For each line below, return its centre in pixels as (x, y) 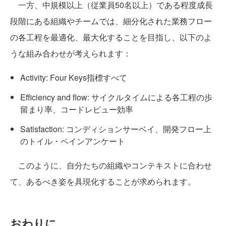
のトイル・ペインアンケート (73, 141)
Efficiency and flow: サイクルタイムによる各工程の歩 (116, 97)
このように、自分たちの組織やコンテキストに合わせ (111, 165)
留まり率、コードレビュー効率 (77, 109)
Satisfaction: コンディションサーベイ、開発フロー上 (116, 129)
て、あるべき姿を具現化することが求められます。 (103, 182)
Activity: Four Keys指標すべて (74, 78)
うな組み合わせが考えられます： (71, 53)
